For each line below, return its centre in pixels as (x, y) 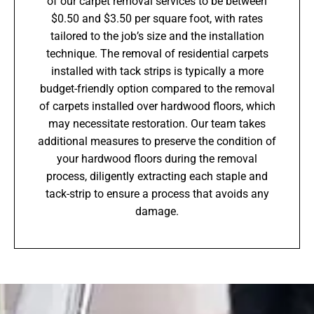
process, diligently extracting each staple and (157, 176)
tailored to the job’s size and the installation (157, 36)
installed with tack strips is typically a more (157, 71)
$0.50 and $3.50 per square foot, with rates (157, 19)
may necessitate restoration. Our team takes (157, 124)
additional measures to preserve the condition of (157, 141)
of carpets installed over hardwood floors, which (157, 106)
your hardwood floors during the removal (157, 159)
